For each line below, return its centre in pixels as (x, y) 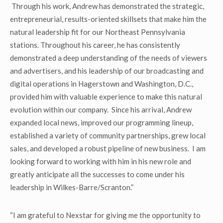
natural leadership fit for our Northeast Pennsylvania (98, 32)
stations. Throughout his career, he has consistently (95, 45)
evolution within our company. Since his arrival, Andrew (101, 110)
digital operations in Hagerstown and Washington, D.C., (102, 84)
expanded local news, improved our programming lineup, (102, 122)
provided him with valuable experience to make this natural (106, 97)
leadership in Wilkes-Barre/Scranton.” (72, 187)
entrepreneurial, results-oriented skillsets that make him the (108, 19)
